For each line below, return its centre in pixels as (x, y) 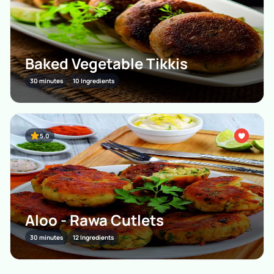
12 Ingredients (93, 237)
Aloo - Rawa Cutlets (94, 220)
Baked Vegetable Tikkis (106, 63)
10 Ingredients (94, 81)
